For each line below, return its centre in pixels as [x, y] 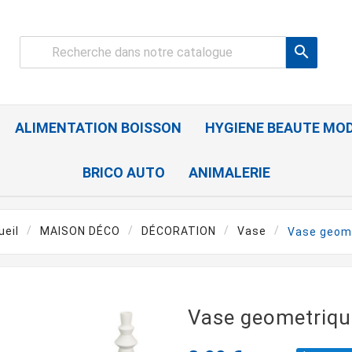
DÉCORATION [178, 231]
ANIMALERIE [229, 173]
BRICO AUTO [123, 173]
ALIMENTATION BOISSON [98, 128]
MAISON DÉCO [80, 231]
